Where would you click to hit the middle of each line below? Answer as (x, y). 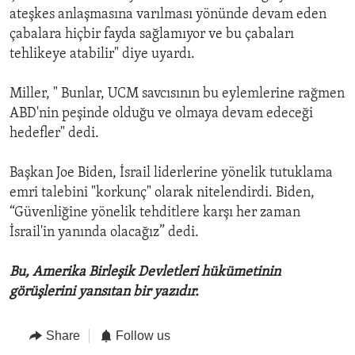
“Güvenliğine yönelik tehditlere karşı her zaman (155, 213)
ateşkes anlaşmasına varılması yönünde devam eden (168, 15)
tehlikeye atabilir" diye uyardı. (102, 55)
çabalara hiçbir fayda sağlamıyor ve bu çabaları (152, 35)
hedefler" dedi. (54, 134)
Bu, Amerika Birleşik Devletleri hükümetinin (145, 273)
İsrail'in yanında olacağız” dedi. (104, 233)
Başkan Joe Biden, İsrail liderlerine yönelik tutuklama (171, 174)
